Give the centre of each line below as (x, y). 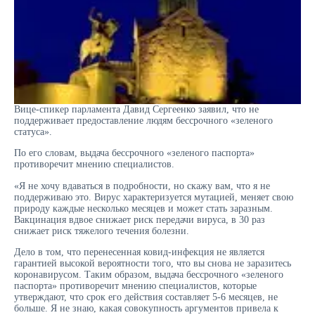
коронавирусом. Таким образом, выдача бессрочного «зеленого (149, 275)
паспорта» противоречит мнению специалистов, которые (135, 286)
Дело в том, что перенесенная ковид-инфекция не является (139, 252)
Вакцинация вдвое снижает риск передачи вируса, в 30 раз (140, 219)
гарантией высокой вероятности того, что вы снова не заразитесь (153, 264)
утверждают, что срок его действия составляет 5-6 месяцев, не (146, 297)
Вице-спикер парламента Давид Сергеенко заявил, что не (136, 109)
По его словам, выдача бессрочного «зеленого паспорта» (134, 153)
